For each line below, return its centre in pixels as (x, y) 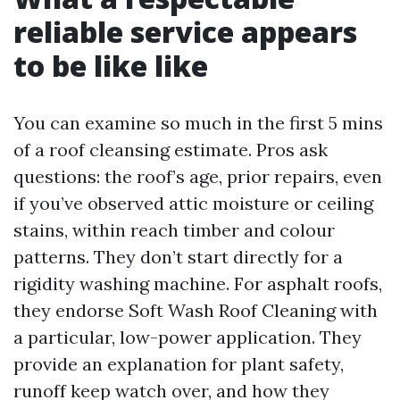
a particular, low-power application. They (187, 337)
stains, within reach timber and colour (174, 230)
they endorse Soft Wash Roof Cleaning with (196, 310)
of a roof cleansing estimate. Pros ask (171, 150)
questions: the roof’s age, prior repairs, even (198, 176)
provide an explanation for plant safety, (179, 364)
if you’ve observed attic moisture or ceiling (193, 203)
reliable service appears (185, 32)
